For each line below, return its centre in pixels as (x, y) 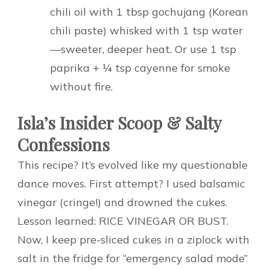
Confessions (64, 144)
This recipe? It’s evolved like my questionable (133, 165)
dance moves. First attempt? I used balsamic (131, 183)
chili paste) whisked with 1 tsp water (146, 30)
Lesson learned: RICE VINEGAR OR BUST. (123, 221)
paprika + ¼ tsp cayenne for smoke (140, 67)
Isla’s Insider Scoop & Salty (119, 122)
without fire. (81, 86)
